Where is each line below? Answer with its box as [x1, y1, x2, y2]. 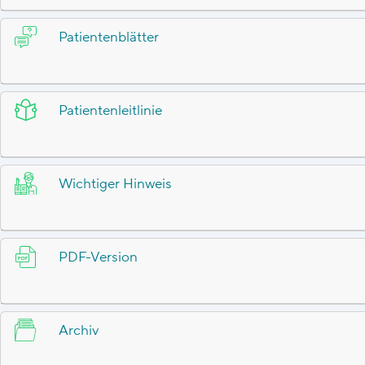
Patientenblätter [59, 28, 159, 46]
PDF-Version [59, 248, 138, 266]
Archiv [59, 321, 99, 340]
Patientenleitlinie [59, 101, 162, 120]
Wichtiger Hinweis [59, 174, 172, 193]
